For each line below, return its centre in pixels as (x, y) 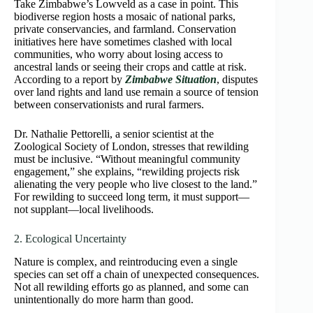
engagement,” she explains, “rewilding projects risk (127, 172)
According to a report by (70, 80)
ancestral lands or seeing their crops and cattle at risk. (130, 67)
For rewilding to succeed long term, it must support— (132, 197)
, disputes (237, 80)
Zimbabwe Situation (171, 80)
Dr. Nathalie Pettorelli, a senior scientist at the (114, 134)
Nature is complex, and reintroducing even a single (126, 262)
